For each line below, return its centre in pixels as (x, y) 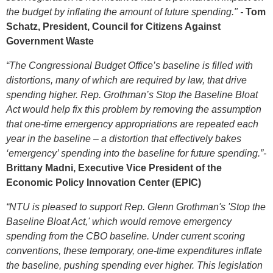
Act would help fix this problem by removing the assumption (134, 109)
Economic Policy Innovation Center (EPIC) (104, 182)
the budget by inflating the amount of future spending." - (126, 12)
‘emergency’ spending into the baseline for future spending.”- (136, 153)
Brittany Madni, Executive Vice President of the (114, 168)
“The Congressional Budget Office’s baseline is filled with (129, 65)
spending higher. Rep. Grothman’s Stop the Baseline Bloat (132, 94)
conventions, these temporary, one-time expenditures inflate (134, 250)
